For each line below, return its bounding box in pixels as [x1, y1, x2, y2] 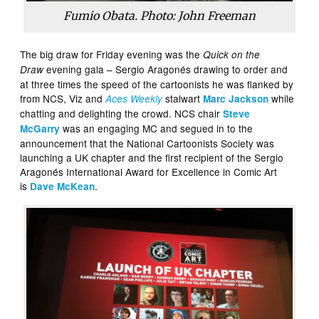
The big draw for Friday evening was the [20, 47, 204, 62]
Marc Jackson [203, 92, 269, 106]
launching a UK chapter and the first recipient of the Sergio [20, 150, 284, 165]
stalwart [162, 91, 204, 106]
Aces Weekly [105, 92, 163, 106]
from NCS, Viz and [20, 91, 106, 106]
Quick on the [203, 48, 261, 62]
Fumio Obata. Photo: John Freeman [63, 9, 256, 23]
